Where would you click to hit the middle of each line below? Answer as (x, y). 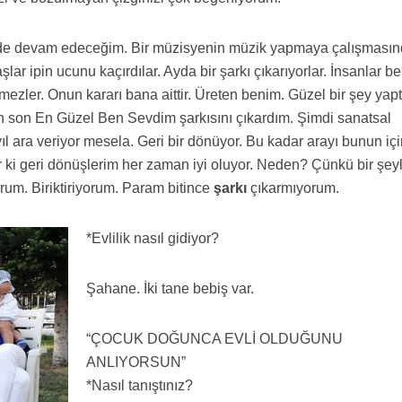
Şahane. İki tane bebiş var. (170, 288)
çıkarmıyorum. (293, 188)
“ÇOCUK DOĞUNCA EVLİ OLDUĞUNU (215, 339)
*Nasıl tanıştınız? (140, 385)
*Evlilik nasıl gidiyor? (153, 238)
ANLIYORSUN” (136, 362)
